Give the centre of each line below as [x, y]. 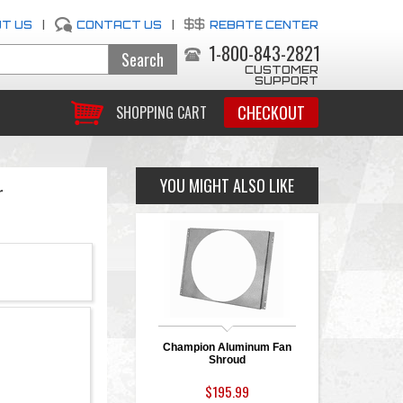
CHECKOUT [271, 112]
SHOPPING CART [161, 113]
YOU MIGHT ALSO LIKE [227, 185]
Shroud [227, 360]
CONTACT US [119, 25]
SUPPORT [286, 81]
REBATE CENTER [264, 25]
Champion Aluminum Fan [227, 347]
